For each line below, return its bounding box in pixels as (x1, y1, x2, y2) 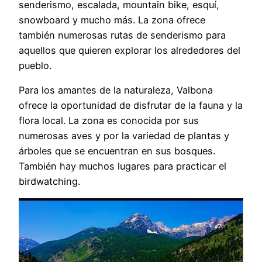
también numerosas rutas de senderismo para (19, 29, 226, 41)
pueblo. (19, 59, 51, 71)
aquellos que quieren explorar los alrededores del (19, 44, 240, 56)
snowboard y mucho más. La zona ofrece (19, 13, 205, 26)
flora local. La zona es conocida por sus (19, 114, 199, 126)
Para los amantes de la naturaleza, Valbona (19, 84, 213, 96)
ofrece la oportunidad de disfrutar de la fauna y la (19, 99, 243, 111)
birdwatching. (19, 175, 80, 187)
